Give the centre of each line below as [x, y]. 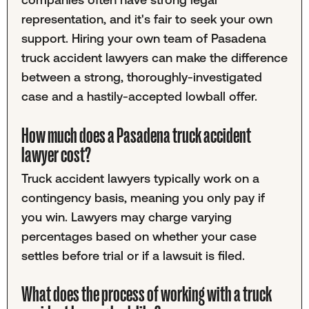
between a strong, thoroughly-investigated [141, 77]
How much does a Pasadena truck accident [136, 136]
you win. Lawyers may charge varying [126, 217]
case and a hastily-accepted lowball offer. [139, 97]
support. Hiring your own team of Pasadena [143, 39]
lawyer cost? [56, 155]
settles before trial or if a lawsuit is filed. [133, 255]
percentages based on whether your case [139, 236]
